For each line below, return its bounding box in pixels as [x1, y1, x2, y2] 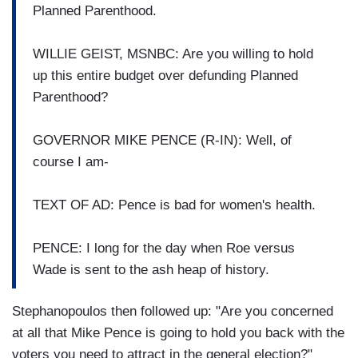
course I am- [33, 153, 109, 169]
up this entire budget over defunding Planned [33, 67, 298, 83]
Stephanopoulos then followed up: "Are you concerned [12, 304, 333, 320]
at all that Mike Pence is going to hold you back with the [12, 325, 344, 341]
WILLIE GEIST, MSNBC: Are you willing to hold [33, 46, 313, 62]
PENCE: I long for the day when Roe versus [33, 240, 295, 256]
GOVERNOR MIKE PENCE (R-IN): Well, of [33, 132, 292, 148]
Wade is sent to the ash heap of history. [33, 261, 269, 277]
